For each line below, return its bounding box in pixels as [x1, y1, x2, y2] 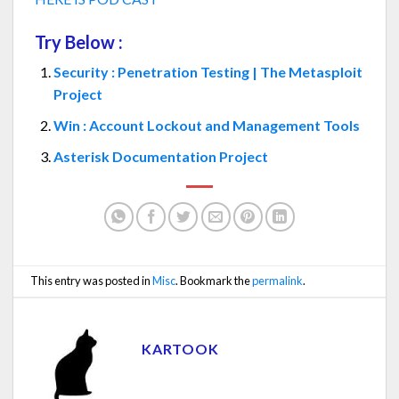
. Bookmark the [175, 273, 253, 288]
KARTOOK [142, 339, 219, 357]
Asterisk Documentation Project [53, 147, 268, 165]
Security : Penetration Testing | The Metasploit [53, 63, 362, 81]
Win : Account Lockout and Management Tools [53, 116, 360, 134]
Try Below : [35, 31, 123, 53]
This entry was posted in [30, 273, 153, 288]
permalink [252, 273, 304, 288]
